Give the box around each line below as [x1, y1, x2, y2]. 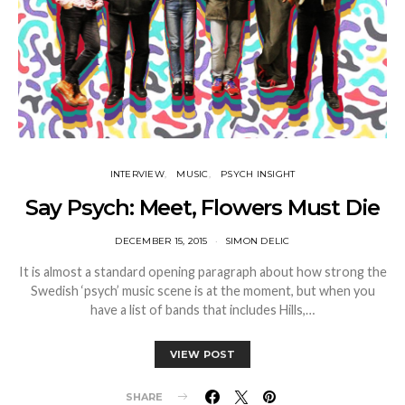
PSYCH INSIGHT [221, 167, 296, 180]
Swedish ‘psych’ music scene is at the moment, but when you [30, 282, 375, 298]
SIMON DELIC [224, 234, 290, 247]
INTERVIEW [109, 167, 165, 180]
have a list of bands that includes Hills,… [90, 301, 315, 317]
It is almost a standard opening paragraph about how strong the [18, 263, 387, 279]
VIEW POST [169, 347, 236, 361]
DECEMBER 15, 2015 [115, 234, 208, 247]
